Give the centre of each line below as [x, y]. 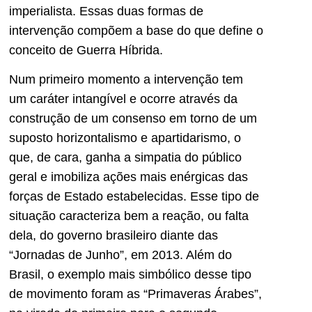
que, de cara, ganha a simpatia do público [125, 158]
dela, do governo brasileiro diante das [114, 236]
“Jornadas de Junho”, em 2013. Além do [120, 255]
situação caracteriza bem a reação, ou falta [129, 216]
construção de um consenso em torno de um [133, 119]
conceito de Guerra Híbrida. [86, 50]
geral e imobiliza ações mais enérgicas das [128, 177]
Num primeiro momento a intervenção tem [126, 80]
